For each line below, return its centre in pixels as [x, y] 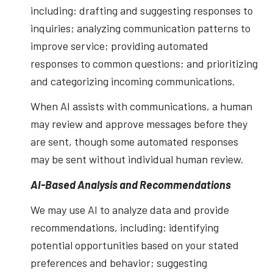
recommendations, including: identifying [124, 227]
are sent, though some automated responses [134, 142]
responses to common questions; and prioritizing [144, 63]
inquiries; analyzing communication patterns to [140, 28]
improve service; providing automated [119, 45]
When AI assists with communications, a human [141, 106]
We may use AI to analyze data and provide [129, 210]
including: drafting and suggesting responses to [141, 10]
